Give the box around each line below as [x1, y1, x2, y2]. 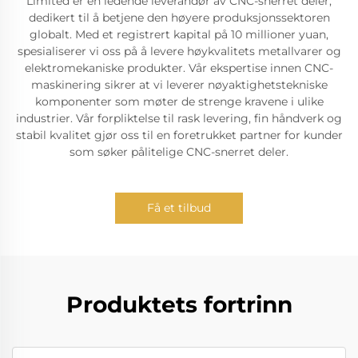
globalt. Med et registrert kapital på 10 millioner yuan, [30, 27, 328, 42]
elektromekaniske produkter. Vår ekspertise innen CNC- [25, 61, 333, 75]
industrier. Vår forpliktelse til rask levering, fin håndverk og [16, 111, 342, 125]
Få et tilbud [147, 201, 211, 215]
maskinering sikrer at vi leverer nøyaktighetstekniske [30, 78, 328, 92]
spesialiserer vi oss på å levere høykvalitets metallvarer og [17, 44, 341, 58]
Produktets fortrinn [66, 291, 292, 318]
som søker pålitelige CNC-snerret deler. [70, 145, 288, 159]
